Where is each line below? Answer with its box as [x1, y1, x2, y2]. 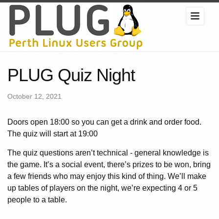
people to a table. [7, 196, 67, 204]
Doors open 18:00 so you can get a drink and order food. [7, 118, 201, 126]
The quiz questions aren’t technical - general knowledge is [7, 149, 209, 157]
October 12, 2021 [7, 92, 62, 100]
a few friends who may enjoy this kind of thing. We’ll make [7, 172, 206, 180]
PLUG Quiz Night [7, 65, 135, 85]
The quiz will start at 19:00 [7, 130, 98, 138]
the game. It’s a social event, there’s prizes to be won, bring [7, 160, 211, 169]
